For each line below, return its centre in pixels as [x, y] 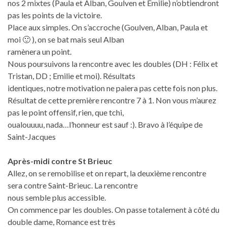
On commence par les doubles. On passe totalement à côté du [113, 209]
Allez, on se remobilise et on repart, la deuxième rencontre [107, 173]
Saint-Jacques [32, 136]
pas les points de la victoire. [55, 15]
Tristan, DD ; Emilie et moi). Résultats [71, 75]
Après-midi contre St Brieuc [60, 161]
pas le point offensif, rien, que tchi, [66, 112]
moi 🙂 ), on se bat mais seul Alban [66, 39]
